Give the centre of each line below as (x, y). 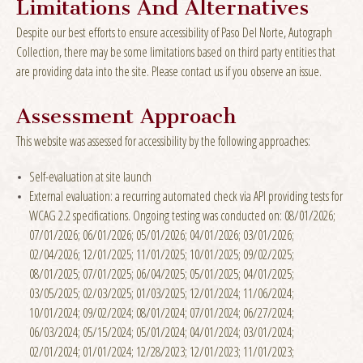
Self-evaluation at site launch (90, 176)
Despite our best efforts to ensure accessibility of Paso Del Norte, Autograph (174, 32)
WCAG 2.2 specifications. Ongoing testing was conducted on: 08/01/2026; (182, 215)
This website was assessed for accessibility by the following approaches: (163, 141)
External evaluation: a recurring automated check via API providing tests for (186, 196)
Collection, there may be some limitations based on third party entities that (176, 51)
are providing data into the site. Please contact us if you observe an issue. (169, 71)
